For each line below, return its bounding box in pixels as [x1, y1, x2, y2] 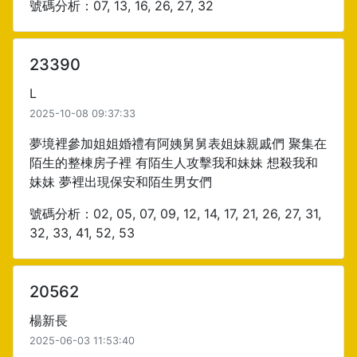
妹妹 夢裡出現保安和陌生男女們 [29, 174, 212, 190]
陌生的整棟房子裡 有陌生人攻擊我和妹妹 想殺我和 [29, 155, 318, 171]
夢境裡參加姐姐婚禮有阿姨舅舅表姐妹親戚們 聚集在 [29, 135, 327, 151]
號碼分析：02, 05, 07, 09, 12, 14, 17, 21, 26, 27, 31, [29, 206, 321, 222]
